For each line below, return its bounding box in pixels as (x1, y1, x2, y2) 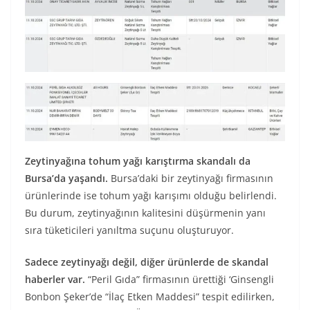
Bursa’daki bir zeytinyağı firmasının (108, 172, 273, 185)
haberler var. (25, 273, 85, 286)
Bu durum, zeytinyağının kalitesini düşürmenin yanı (25, 206, 266, 220)
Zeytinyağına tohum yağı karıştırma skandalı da (25, 154, 250, 168)
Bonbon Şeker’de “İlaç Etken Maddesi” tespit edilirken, (25, 290, 275, 304)
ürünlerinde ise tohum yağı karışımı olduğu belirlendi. (25, 189, 277, 203)
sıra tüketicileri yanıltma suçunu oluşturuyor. (25, 224, 234, 237)
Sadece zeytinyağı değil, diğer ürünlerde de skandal (25, 255, 268, 269)
